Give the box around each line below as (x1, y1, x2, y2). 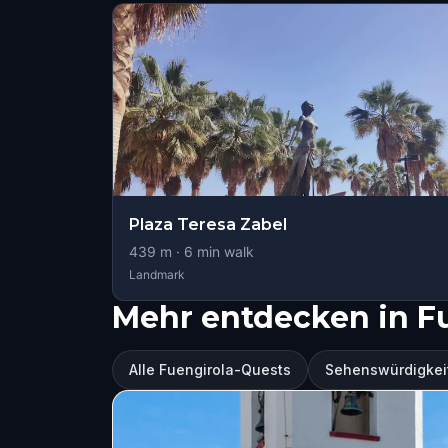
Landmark (129, 267, 185, 282)
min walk (193, 243, 254, 260)
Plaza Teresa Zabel (129, 215, 287, 234)
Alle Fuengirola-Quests (129, 361, 291, 378)
